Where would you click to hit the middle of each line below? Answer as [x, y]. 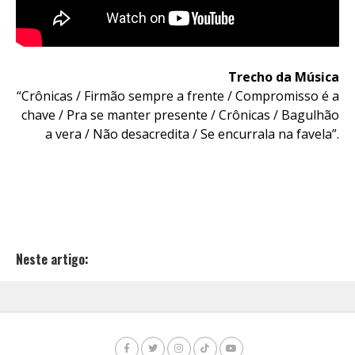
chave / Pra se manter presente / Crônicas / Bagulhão [180, 115]
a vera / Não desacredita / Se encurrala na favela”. [192, 134]
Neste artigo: [52, 259]
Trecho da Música [284, 77]
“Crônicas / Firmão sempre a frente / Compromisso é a [178, 96]
